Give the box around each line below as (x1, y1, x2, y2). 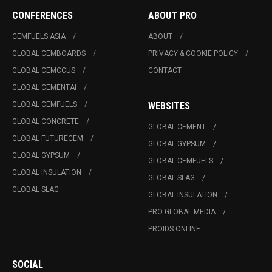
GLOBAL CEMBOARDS (12, 49, 86, 58)
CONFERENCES (12, 10, 73, 22)
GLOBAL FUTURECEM (12, 134, 83, 143)
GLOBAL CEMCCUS (12, 66, 75, 75)
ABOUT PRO (148, 10, 197, 22)
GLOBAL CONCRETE (12, 117, 79, 126)
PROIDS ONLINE (148, 225, 200, 234)
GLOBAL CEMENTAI (12, 83, 76, 92)
